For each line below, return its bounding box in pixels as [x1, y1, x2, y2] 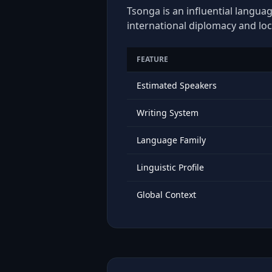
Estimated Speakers [137, 80, 217, 91]
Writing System [137, 107, 199, 118]
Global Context [137, 189, 196, 200]
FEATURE [137, 54, 168, 64]
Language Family [137, 134, 206, 146]
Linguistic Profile [137, 161, 204, 173]
